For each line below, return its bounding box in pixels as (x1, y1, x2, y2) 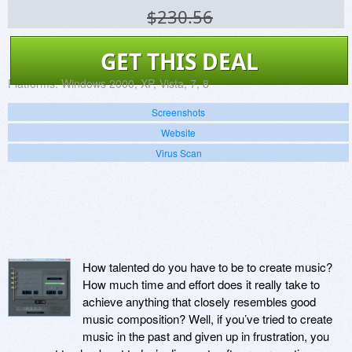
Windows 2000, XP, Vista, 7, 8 (61, 75, 209, 91)
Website (161, 125, 196, 139)
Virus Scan (155, 145, 202, 159)
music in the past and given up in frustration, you (82, 327, 329, 344)
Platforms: (8, 75, 58, 91)
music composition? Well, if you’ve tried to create (82, 310, 332, 327)
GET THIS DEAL (100, 46, 258, 76)
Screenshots (152, 104, 205, 119)
